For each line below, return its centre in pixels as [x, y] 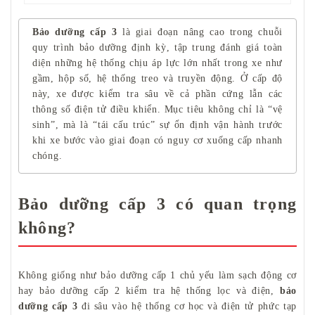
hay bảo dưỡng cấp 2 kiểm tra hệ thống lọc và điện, [149, 290]
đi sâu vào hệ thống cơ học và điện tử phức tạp [187, 306]
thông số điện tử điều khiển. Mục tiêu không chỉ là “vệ [157, 109]
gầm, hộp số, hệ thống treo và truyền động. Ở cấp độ [157, 78]
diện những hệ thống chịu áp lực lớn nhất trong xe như [157, 63]
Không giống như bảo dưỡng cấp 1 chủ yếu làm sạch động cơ [157, 275]
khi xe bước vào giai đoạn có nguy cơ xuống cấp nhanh [157, 140]
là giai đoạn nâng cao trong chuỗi [200, 32]
